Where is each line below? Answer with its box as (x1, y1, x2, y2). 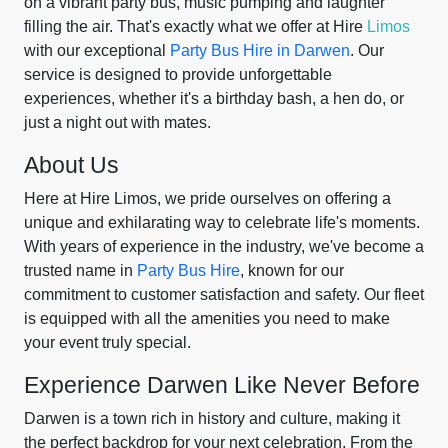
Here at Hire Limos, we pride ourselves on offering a (24, 190, 391, 207)
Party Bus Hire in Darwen (170, 42, 350, 59)
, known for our (240, 262, 344, 279)
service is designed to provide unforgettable (24, 66, 332, 83)
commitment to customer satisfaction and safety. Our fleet (24, 286, 424, 303)
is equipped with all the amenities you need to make (24, 310, 390, 327)
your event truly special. (24, 334, 191, 351)
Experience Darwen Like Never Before (24, 372, 420, 398)
